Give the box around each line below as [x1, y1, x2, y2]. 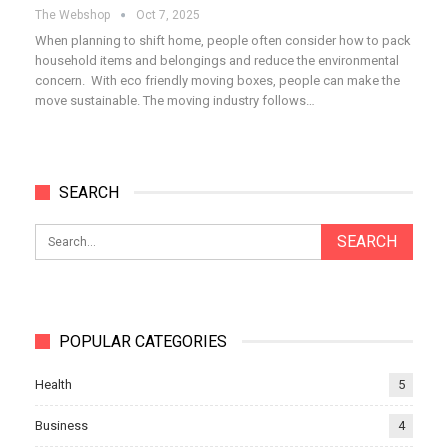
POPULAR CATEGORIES [59, 331, 227, 351]
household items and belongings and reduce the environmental [35, 53, 399, 69]
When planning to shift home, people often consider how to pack [35, 33, 411, 49]
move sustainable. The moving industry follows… [35, 93, 315, 109]
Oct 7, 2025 [136, 8, 200, 23]
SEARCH [59, 183, 119, 203]
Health [35, 376, 72, 392]
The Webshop [35, 8, 113, 23]
